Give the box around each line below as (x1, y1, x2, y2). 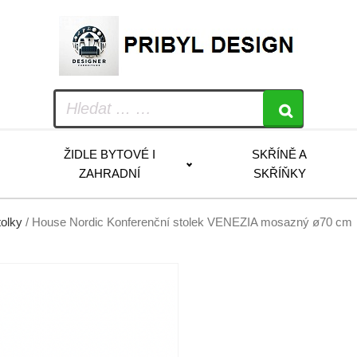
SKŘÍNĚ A (252, 147, 308, 161)
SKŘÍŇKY (253, 167, 306, 180)
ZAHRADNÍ (79, 167, 141, 180)
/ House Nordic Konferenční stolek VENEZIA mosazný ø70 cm (22, 216, 352, 229)
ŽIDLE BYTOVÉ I (64, 147, 156, 161)
